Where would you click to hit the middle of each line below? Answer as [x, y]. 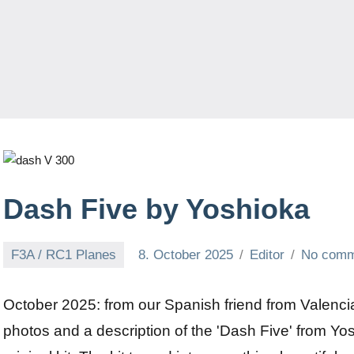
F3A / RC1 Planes [64, 255]
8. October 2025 [186, 255]
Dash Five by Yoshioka [156, 209]
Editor [267, 255]
